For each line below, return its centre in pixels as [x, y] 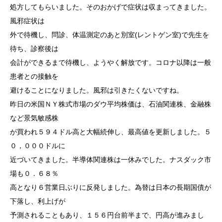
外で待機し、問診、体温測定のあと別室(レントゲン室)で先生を [110, 35]
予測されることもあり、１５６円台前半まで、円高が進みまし [107, 215]
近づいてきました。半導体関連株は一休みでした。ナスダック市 [111, 160]
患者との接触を [34, 77]
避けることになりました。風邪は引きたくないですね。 [97, 90]
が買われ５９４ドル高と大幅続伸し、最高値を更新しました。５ [111, 132]
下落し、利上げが [38, 201]
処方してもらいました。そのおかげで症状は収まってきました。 [111, 7]
